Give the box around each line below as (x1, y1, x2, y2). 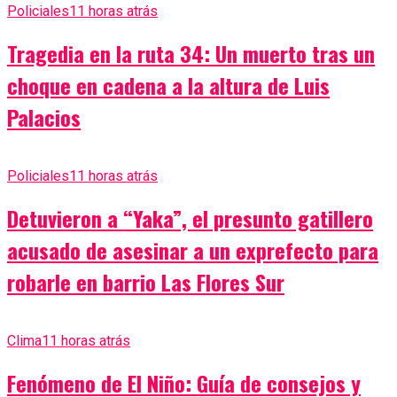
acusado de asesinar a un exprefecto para (7, 233, 378, 266)
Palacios (7, 100, 81, 133)
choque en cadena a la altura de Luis (7, 68, 330, 101)
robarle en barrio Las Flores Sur (7, 265, 284, 298)
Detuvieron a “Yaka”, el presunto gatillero (7, 201, 373, 234)
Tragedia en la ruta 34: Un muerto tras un (7, 36, 375, 69)
